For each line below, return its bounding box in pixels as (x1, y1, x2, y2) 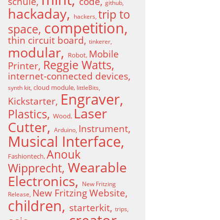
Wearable (68, 159, 127, 176)
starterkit (69, 201, 110, 214)
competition (44, 18, 124, 38)
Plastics (8, 107, 47, 122)
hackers (74, 12, 95, 21)
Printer (8, 59, 38, 72)
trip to (98, 7, 130, 22)
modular (8, 44, 61, 61)
